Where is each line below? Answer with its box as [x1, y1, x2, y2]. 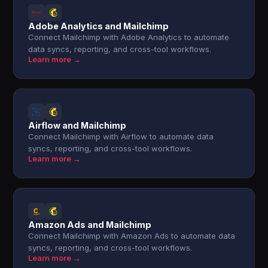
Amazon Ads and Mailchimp [28, 220, 152, 230]
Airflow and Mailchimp [28, 120, 127, 130]
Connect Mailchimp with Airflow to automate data [28, 132, 214, 141]
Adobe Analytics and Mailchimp [28, 21, 169, 31]
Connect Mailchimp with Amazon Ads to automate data [28, 231, 236, 240]
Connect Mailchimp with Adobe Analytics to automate [28, 32, 230, 42]
